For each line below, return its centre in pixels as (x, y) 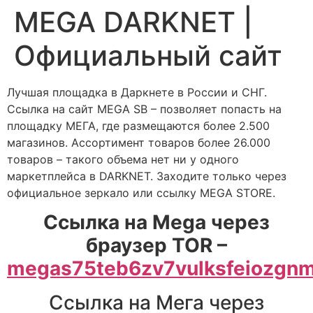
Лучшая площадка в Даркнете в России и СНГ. (137, 92)
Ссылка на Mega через (156, 223)
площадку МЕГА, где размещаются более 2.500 (138, 126)
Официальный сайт (148, 56)
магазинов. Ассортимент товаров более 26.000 (139, 143)
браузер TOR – (156, 246)
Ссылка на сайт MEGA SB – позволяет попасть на (144, 109)
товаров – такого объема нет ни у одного (123, 159)
